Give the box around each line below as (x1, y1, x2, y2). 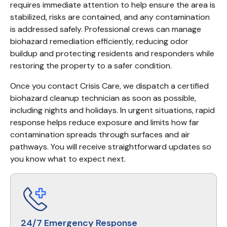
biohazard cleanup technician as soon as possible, (10, 93, 196, 103)
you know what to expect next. (10, 154, 126, 164)
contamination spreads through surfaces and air (10, 129, 190, 140)
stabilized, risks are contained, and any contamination (10, 12, 210, 22)
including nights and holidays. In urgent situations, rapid (10, 105, 215, 116)
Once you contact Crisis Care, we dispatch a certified (10, 81, 209, 91)
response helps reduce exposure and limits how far (10, 117, 199, 128)
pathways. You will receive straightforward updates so (10, 141, 211, 152)
